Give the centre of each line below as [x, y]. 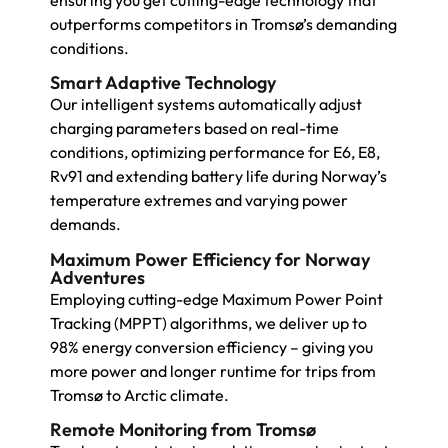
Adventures [97, 277]
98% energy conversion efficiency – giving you [211, 346]
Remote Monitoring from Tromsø [183, 430]
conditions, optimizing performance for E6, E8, [215, 152]
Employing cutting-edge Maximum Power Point [216, 298]
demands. [85, 224]
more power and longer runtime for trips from [213, 370]
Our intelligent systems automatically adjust [206, 104]
